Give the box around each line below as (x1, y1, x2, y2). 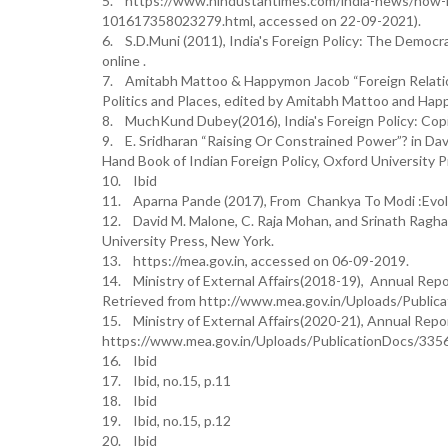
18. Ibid (102, 392, 157, 409)
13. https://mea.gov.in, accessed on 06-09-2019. (102, 252, 409, 269)
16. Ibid (102, 352, 157, 369)
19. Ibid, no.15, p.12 (102, 412, 231, 429)
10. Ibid (102, 172, 157, 189)
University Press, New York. (102, 232, 274, 249)
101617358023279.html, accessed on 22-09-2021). (102, 12, 421, 29)
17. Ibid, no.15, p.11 (102, 372, 231, 389)
